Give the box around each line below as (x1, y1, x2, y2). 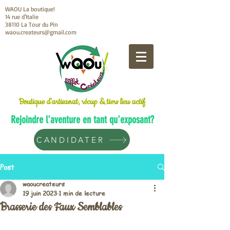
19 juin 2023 (23, 189, 57, 198)
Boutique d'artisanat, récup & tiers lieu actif (18, 97, 145, 107)
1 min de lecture (59, 189, 105, 198)
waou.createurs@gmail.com (5, 28, 76, 36)
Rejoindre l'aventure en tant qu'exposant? (10, 113, 154, 126)
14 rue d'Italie (5, 13, 39, 21)
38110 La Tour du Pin (5, 21, 58, 28)
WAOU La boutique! (5, 5, 55, 13)
